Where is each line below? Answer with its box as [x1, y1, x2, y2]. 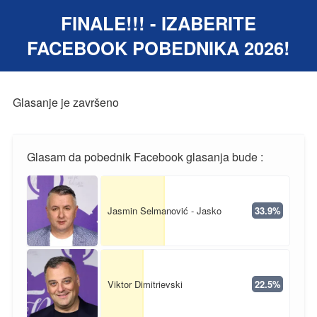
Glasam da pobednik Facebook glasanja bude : [26, 148, 263, 165]
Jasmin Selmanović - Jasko [107, 204, 221, 218]
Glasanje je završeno [12, 93, 119, 110]
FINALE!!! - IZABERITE [61, 10, 256, 37]
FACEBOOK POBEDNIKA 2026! [27, 35, 290, 62]
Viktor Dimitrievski [107, 277, 183, 292]
